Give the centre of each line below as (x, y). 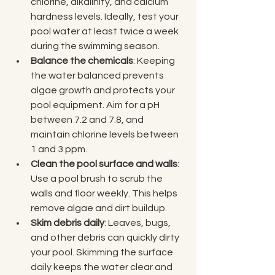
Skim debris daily (68, 223)
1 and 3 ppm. (59, 149)
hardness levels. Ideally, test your (106, 17)
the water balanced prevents (98, 76)
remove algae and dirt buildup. (99, 208)
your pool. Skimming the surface (103, 252)
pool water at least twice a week (106, 31)
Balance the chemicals (82, 61)
